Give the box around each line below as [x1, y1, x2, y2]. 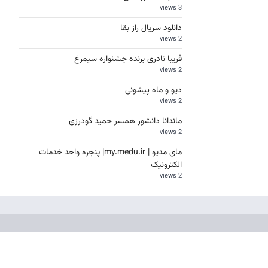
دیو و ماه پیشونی [125, 84, 182, 97]
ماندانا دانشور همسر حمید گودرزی [69, 115, 182, 128]
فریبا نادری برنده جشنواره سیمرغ [74, 53, 182, 66]
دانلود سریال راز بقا [120, 22, 182, 35]
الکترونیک [151, 159, 182, 172]
